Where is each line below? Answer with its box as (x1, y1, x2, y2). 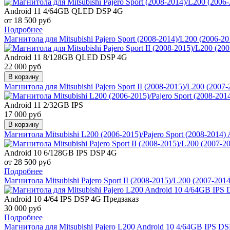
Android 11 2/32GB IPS (4, 100, 83, 109)
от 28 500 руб (4, 157, 51, 166)
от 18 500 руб (4, 15, 51, 25)
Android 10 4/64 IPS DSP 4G (4, 194, 103, 203)
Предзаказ (103, 194, 139, 203)
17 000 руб (4, 109, 41, 119)
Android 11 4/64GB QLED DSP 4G (4, 6, 123, 15)
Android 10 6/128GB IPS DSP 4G (4, 148, 117, 157)
